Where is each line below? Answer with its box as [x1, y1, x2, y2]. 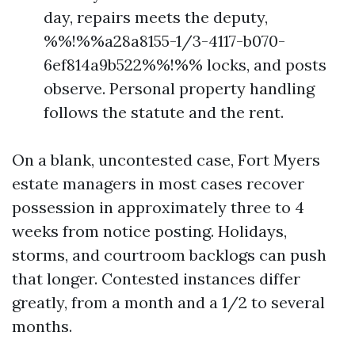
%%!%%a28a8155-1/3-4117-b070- [44, 31, 285, 51]
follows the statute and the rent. [44, 102, 284, 122]
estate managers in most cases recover [12, 174, 304, 193]
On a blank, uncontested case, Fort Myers [12, 150, 320, 170]
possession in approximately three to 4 [12, 197, 304, 217]
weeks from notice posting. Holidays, [12, 221, 287, 241]
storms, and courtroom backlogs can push [12, 245, 326, 265]
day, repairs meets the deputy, [44, 7, 268, 27]
